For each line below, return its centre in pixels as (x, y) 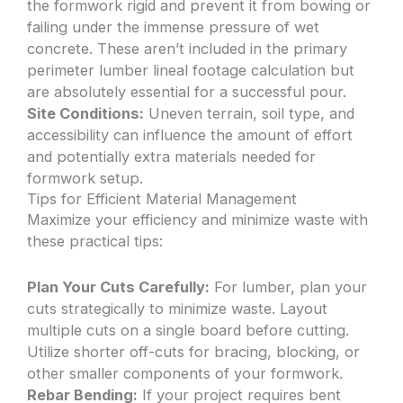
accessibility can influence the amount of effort (190, 135)
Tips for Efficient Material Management (162, 199)
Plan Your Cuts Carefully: (119, 287)
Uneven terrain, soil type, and (250, 114)
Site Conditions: (86, 114)
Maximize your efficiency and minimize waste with (198, 220)
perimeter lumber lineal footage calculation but (191, 71)
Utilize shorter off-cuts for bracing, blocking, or (194, 351)
